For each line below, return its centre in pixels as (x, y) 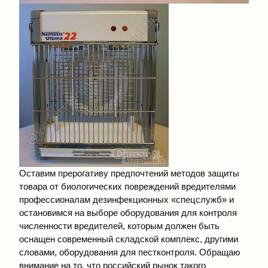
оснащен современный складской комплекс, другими (129, 239)
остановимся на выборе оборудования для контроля (128, 212)
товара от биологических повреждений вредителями (127, 186)
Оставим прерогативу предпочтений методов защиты (129, 173)
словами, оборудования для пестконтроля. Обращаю (130, 252)
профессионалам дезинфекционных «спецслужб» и (127, 199)
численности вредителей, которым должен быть (119, 226)
